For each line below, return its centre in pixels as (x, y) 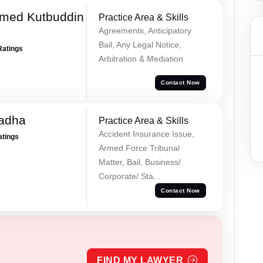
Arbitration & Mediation (141, 58)
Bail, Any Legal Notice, (140, 44)
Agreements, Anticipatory (145, 30)
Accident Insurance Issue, (146, 134)
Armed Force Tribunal (139, 148)
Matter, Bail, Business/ (139, 162)
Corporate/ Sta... (129, 176)
